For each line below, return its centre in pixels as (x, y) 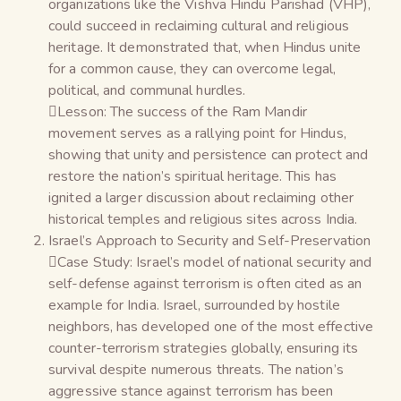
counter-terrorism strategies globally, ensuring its (204, 348)
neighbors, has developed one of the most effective (211, 326)
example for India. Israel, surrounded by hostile (194, 305)
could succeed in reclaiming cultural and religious (199, 26)
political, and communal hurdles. (147, 90)
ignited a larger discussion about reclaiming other (201, 197)
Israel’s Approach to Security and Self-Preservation (210, 240)
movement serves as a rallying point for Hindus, (197, 133)
